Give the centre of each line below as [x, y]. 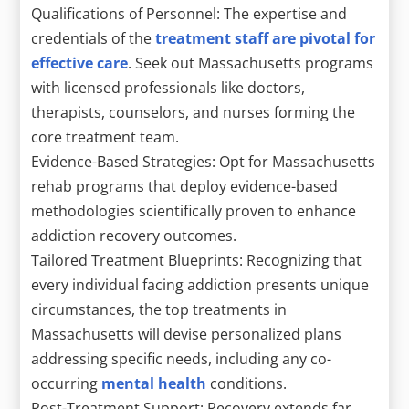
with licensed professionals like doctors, [168, 87]
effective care [80, 63]
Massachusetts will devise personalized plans [187, 334]
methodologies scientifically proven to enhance [194, 210]
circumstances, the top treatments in [159, 309]
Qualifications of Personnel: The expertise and [189, 13]
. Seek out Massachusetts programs [251, 63]
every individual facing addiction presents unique [200, 284]
